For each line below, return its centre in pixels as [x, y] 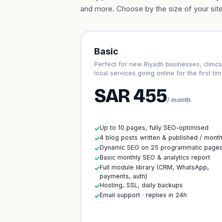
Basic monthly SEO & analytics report [155, 157]
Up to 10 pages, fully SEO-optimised [154, 127]
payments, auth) [123, 176]
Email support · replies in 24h [143, 195]
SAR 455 [131, 96]
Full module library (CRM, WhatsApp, [154, 167]
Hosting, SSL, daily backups [141, 185]
